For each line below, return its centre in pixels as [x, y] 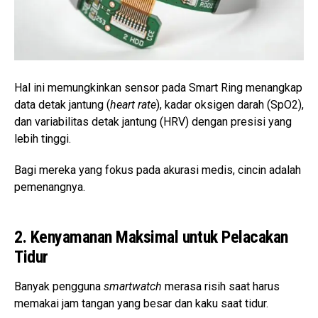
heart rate [133, 105]
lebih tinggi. [44, 139]
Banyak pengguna [59, 287]
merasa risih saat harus [221, 287]
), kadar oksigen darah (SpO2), [230, 105]
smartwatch [133, 287]
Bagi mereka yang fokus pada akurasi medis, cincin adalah [158, 170]
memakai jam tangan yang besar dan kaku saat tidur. [143, 304]
